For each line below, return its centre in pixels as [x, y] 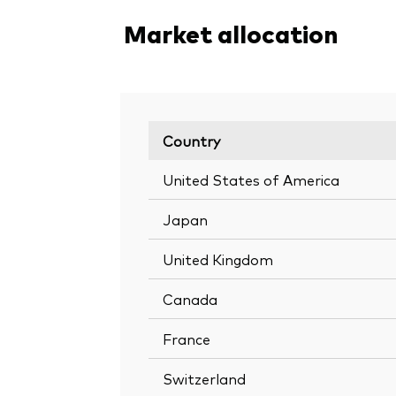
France [187, 338]
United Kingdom [218, 259]
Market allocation [231, 32]
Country [191, 140]
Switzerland [204, 378]
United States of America [251, 179]
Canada [190, 298]
